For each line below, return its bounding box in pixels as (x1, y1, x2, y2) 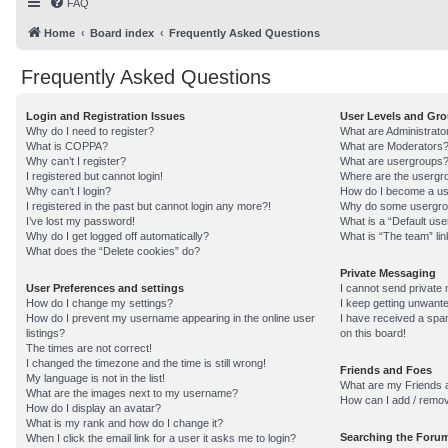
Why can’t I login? (26, 185, 111, 197)
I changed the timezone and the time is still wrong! (26, 357, 266, 369)
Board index (90, 27, 154, 39)
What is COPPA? (26, 140, 108, 152)
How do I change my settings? (26, 297, 173, 309)
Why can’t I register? (26, 155, 126, 167)
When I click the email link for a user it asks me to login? (26, 432, 296, 444)
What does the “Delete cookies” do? (26, 245, 200, 257)
